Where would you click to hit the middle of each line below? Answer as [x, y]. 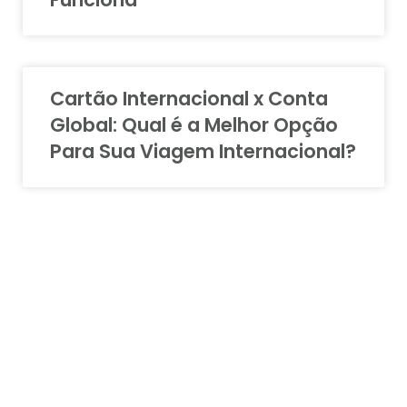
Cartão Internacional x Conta [189, 99]
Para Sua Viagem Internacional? [203, 151]
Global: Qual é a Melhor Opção [194, 125]
